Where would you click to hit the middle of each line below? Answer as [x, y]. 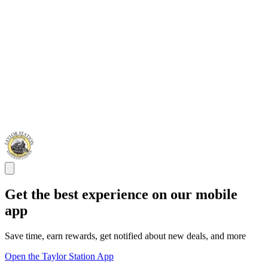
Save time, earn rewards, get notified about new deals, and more [125, 236]
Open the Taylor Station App [59, 256]
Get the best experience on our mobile [121, 194]
